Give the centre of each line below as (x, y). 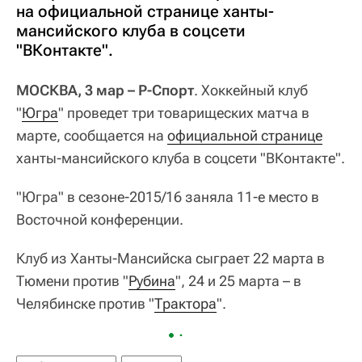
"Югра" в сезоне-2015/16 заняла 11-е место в (168, 196)
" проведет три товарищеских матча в (184, 112)
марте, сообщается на (92, 135)
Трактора (185, 303)
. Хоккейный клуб (251, 90)
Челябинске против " (85, 303)
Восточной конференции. (100, 219)
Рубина (152, 280)
